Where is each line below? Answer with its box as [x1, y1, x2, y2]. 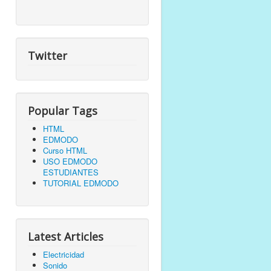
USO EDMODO [43, 155, 97, 167]
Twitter [28, 48, 67, 63]
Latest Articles [28, 229, 103, 244]
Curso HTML [43, 144, 87, 156]
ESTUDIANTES [43, 166, 99, 178]
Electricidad [43, 248, 84, 260]
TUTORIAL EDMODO [43, 177, 119, 189]
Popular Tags [28, 103, 97, 118]
